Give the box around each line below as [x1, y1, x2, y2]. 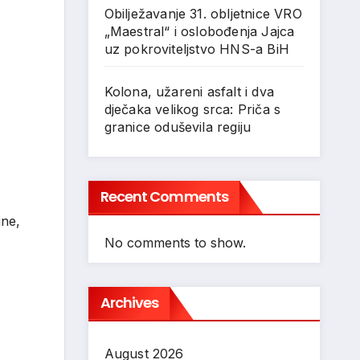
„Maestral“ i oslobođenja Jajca [104, 23, 295, 39]
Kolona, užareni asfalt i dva [104, 84, 275, 100]
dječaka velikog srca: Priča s [104, 101, 281, 117]
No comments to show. [104, 235, 246, 251]
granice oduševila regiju [104, 119, 252, 135]
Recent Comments [100, 186, 228, 207]
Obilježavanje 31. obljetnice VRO [104, 6, 302, 22]
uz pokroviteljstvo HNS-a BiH [104, 41, 290, 57]
